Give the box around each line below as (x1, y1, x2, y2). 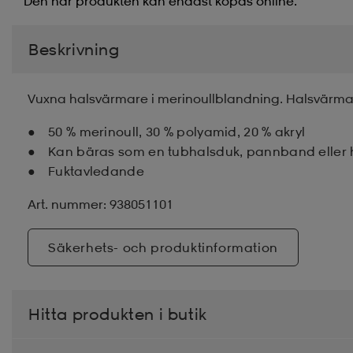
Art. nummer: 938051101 (28, 195, 173, 212)
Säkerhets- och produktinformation (48, 239, 278, 255)
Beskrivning (28, 39, 120, 59)
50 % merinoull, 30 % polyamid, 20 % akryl (48, 123, 306, 139)
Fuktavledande (48, 162, 144, 179)
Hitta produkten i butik (28, 303, 207, 324)
